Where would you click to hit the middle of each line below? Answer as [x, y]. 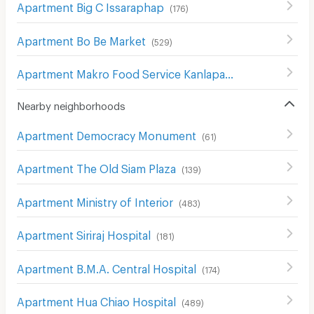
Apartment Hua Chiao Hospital [96, 300]
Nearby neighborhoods [71, 103]
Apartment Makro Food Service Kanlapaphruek [229, 72]
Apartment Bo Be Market [81, 39]
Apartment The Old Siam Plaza [96, 167]
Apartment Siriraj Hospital [83, 233]
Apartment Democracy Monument [106, 133]
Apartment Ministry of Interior [95, 200]
